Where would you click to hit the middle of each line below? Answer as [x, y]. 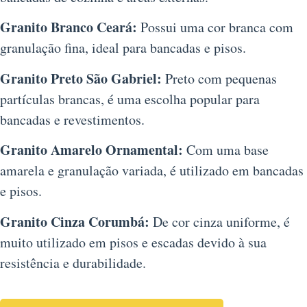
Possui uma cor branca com [215, 27]
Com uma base [226, 150]
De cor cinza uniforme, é [220, 221]
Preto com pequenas [219, 78]
